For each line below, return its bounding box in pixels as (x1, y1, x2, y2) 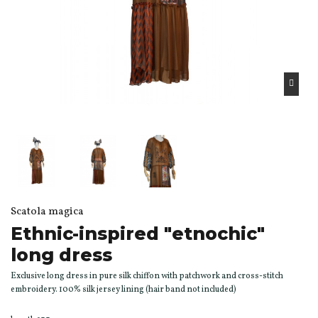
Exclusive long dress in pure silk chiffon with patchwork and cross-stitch (11, 270, 283, 282)
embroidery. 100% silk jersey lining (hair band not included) (11, 283, 236, 295)
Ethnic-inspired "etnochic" (11, 222, 265, 244)
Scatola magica (11, 204, 84, 219)
